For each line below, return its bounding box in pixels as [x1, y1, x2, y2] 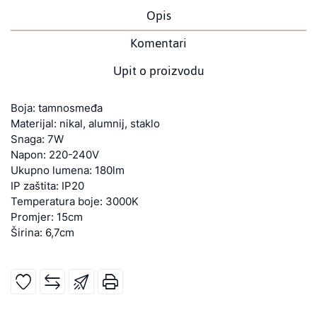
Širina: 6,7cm [11, 226, 74, 239]
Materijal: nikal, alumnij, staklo [11, 117, 160, 130]
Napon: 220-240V [11, 148, 99, 161]
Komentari [130, 31, 187, 55]
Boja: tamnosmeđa [11, 101, 103, 115]
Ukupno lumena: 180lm [11, 163, 125, 177]
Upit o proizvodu [113, 59, 204, 83]
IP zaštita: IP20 [11, 179, 84, 192]
